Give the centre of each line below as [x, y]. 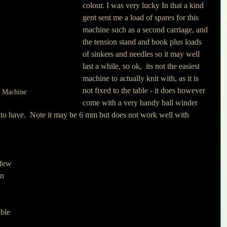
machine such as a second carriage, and [146, 30]
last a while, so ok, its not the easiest [142, 66]
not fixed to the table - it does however [145, 90]
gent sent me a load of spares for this [142, 17]
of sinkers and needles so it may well [142, 54]
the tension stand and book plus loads [143, 42]
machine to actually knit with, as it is [142, 78]
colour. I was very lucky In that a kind [144, 5]
